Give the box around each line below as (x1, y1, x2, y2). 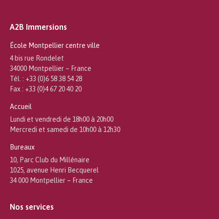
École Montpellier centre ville (10, 41, 100, 49)
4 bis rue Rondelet (10, 54, 64, 62)
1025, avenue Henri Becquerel (10, 166, 99, 174)
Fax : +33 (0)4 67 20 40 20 (10, 85, 82, 93)
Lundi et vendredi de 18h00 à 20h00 (10, 115, 113, 123)
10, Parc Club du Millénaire (10, 155, 89, 164)
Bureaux (10, 143, 35, 151)
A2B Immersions (10, 22, 67, 31)
